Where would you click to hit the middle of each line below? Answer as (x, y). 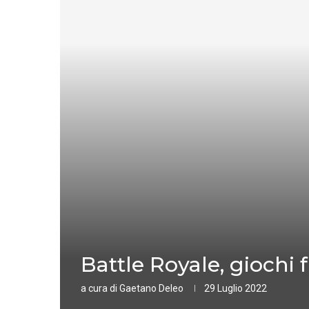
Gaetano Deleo (151, 288)
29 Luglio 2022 (236, 288)
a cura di (100, 288)
